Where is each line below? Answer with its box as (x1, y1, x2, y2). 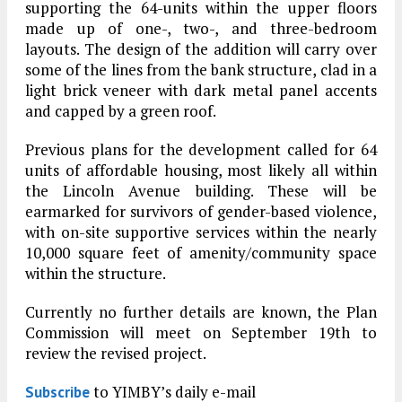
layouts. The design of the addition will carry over (25, 39, 377, 60)
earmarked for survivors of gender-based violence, (25, 201, 377, 223)
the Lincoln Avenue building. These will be (25, 180, 377, 202)
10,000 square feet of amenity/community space (25, 242, 377, 264)
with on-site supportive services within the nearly (25, 222, 377, 243)
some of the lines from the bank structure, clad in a (25, 59, 377, 81)
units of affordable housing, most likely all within (25, 160, 377, 181)
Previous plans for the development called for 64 (25, 139, 377, 161)
